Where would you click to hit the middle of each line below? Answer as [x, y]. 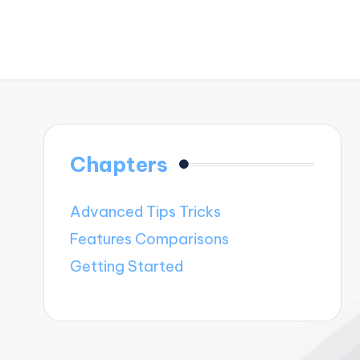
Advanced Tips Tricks [146, 212]
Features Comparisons [150, 239]
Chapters [119, 165]
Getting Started [127, 267]
